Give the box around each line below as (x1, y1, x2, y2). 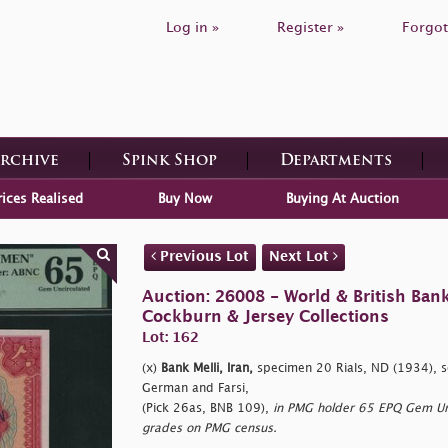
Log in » (166, 21, 219, 34)
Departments (279, 153, 392, 169)
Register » (277, 21, 344, 34)
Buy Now (157, 192, 212, 205)
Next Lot (268, 249, 333, 263)
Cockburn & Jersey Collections (141, 309, 389, 325)
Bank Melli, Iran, (160, 362, 253, 374)
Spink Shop (121, 153, 217, 169)
